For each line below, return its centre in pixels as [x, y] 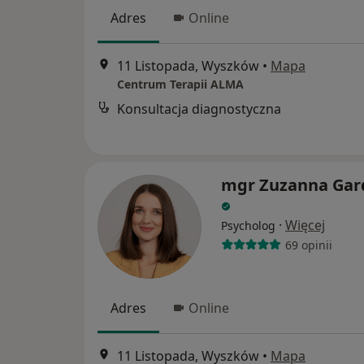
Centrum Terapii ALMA [180, 84]
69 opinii [308, 245]
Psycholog [248, 225]
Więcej [305, 225]
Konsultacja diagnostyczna [199, 109]
